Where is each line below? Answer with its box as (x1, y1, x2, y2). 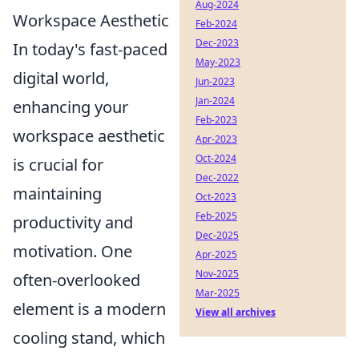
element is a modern (13, 298, 166, 320)
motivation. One (13, 240, 132, 262)
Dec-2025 (196, 228, 239, 242)
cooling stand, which (13, 327, 165, 349)
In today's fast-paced (13, 38, 167, 60)
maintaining (13, 183, 102, 204)
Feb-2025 (196, 209, 237, 223)
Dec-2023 (196, 36, 239, 50)
